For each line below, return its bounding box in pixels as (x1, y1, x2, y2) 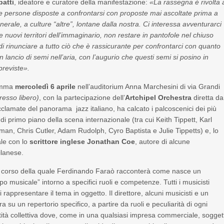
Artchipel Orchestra (125, 93, 192, 101)
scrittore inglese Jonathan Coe (29, 137, 135, 145)
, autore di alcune (135, 137, 190, 145)
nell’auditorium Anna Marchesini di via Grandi (75, 82, 220, 90)
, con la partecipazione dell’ (39, 93, 125, 101)
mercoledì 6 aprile (15, 82, 76, 90)
